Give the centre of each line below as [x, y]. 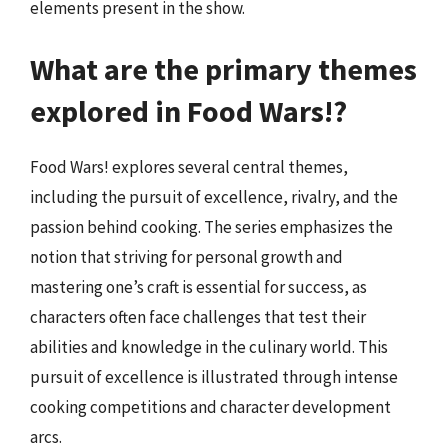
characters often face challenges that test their [198, 317]
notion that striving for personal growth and [186, 257]
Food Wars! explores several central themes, [189, 167]
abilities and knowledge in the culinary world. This [209, 347]
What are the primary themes [223, 69]
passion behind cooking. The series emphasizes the [211, 227]
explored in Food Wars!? [188, 111]
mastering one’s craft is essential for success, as [198, 287]
